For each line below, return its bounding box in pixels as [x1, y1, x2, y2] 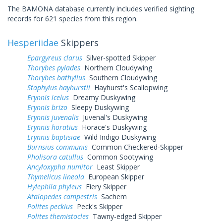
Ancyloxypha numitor [27, 162, 93, 171]
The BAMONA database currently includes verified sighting [7, 3, 194, 13]
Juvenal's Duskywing [79, 112, 147, 122]
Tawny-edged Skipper [89, 211, 162, 221]
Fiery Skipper [82, 181, 126, 191]
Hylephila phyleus [27, 181, 82, 191]
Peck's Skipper [73, 201, 122, 211]
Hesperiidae [7, 36, 58, 49]
